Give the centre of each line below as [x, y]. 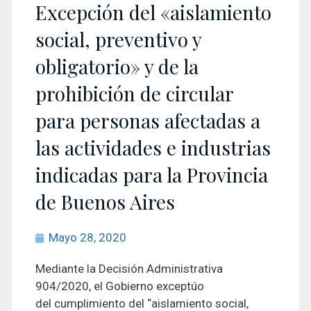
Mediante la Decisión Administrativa [129, 269]
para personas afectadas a [148, 120]
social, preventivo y [118, 39]
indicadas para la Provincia [152, 175]
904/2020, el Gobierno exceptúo [120, 286]
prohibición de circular [134, 93]
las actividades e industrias [153, 148]
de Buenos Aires [105, 202]
